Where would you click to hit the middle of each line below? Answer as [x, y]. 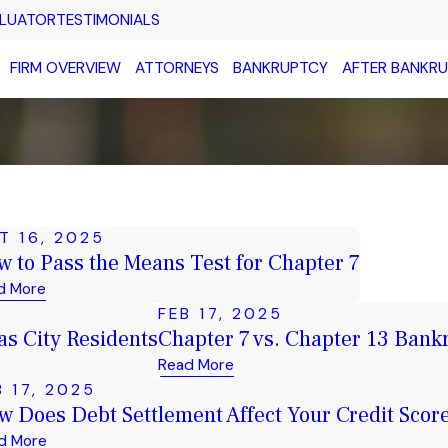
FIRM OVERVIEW [65, 68]
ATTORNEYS [176, 68]
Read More [196, 365]
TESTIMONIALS [108, 19]
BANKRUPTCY [280, 68]
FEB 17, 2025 [221, 314]
